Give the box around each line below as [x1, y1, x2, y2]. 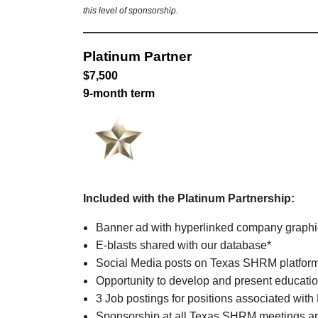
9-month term [83, 87, 155, 99]
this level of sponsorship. [83, 6, 178, 16]
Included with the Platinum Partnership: [83, 192, 295, 204]
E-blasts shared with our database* [96, 239, 271, 251]
